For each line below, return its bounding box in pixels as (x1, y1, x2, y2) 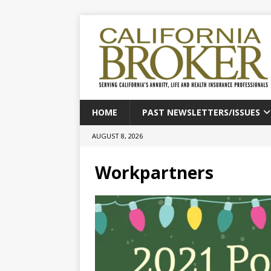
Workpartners (95, 161, 214, 184)
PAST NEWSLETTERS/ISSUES (142, 106, 260, 118)
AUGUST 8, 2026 (92, 131, 143, 140)
